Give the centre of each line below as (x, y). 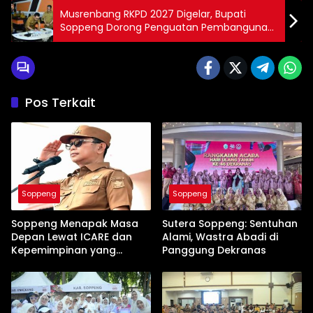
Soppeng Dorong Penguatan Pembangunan (167, 28)
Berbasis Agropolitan (109, 41)
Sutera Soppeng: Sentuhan (230, 224)
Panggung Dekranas (214, 250)
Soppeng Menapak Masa (75, 224)
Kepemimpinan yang (64, 250)
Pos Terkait (60, 103)
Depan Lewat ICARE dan (72, 237)
